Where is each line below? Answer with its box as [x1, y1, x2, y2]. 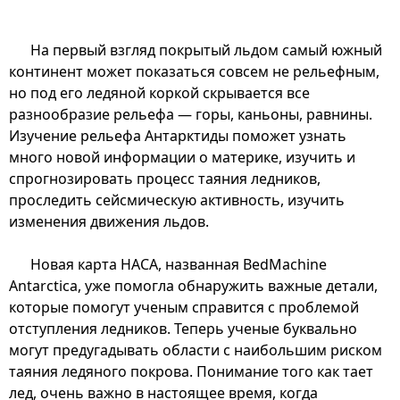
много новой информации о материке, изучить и [9, 146, 355, 167]
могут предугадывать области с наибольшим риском [9, 339, 382, 360]
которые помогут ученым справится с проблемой [9, 296, 359, 317]
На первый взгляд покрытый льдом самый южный [30, 39, 382, 60]
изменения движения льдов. [9, 211, 209, 231]
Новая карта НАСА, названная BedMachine [30, 254, 327, 274]
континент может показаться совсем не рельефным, [9, 61, 379, 81]
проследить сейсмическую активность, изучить [9, 189, 345, 210]
